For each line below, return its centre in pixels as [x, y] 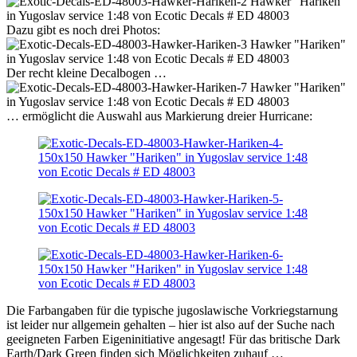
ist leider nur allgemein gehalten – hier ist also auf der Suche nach [171, 325]
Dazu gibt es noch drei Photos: [83, 30]
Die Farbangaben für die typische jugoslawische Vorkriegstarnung [172, 311]
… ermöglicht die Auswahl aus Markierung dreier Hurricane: [159, 116]
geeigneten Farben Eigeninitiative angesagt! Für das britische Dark [173, 339]
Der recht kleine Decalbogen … [86, 73]
